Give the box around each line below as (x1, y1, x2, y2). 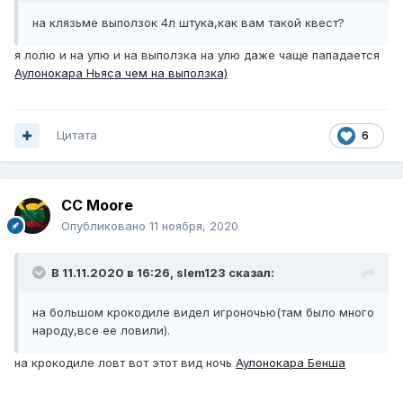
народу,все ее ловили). (32, 323, 170, 338)
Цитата (57, 128, 97, 143)
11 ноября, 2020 (149, 219, 238, 234)
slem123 (176, 265, 226, 281)
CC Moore (61, 196, 133, 215)
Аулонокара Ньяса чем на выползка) (14, 66, 228, 81)
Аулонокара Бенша (236, 355, 345, 371)
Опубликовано (61, 219, 149, 234)
